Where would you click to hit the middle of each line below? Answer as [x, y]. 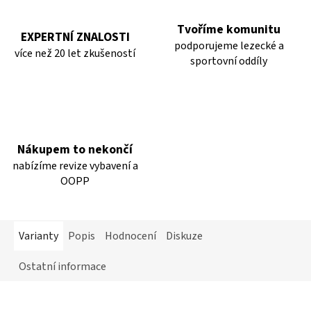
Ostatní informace [62, 266]
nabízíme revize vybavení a [75, 166]
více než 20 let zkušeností [75, 53]
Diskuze [184, 236]
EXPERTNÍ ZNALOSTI [75, 37]
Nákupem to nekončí [75, 149]
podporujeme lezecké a [229, 45]
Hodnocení [131, 236]
